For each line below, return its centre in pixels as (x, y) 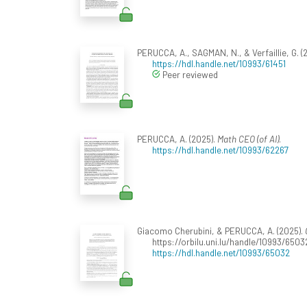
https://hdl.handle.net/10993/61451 (219, 63)
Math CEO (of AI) (248, 138)
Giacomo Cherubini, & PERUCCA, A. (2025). (221, 230)
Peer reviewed (189, 74)
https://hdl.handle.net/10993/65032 (221, 252)
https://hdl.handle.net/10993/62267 (220, 149)
